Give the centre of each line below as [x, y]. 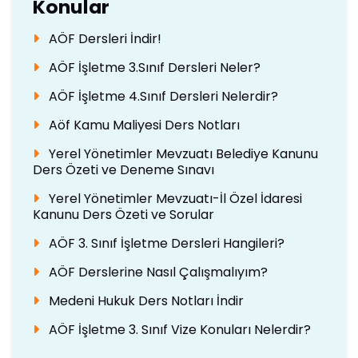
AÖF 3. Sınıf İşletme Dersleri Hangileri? [165, 243]
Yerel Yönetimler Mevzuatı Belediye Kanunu [181, 153]
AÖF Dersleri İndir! [103, 38]
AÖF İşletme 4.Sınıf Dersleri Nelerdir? [161, 96]
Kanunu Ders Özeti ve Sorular [123, 214]
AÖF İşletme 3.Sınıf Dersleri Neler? [153, 67]
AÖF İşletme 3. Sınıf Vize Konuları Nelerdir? [178, 329]
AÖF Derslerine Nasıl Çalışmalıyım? [156, 272]
